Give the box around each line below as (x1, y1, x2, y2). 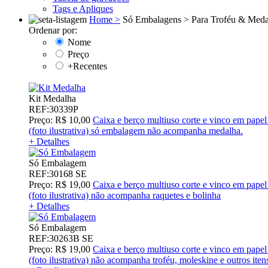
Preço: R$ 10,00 (29, 115, 90, 126)
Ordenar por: (29, 25, 77, 36)
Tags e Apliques (53, 4, 113, 14)
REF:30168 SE (29, 169, 87, 179)
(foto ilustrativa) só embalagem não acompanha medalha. (29, 126, 243, 136)
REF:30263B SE (29, 233, 93, 244)
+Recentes (65, 61, 107, 72)
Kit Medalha (29, 93, 76, 104)
